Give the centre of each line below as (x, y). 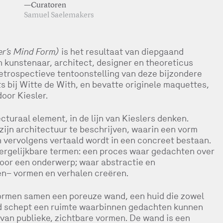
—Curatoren (45, 5)
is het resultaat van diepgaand (121, 52)
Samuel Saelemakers (59, 15)
